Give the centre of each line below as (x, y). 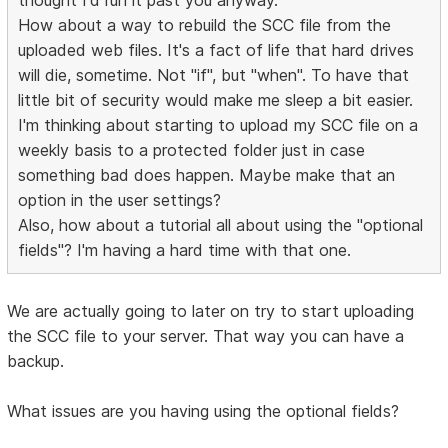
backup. (36, 360)
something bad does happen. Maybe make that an (207, 174)
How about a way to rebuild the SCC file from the (205, 24)
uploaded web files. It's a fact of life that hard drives (216, 49)
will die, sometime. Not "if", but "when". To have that (214, 74)
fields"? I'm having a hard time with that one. (185, 249)
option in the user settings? (120, 199)
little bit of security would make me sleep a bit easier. (216, 99)
